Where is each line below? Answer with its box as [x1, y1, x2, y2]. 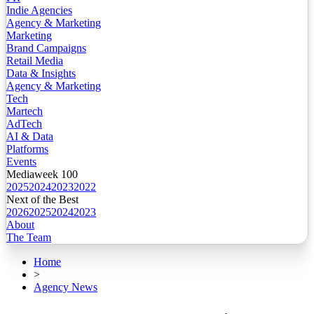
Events [6, 156, 36, 168]
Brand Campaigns [6, 42, 86, 55]
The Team [6, 231, 51, 244]
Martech [6, 105, 43, 118]
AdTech [6, 118, 42, 130]
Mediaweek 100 [6, 168, 78, 181]
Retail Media [6, 55, 63, 67]
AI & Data [6, 130, 53, 143]
